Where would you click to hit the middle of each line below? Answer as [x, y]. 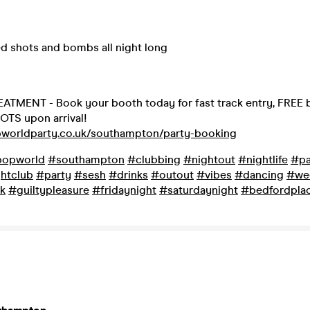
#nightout [209, 159]
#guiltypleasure [49, 190]
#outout [172, 175]
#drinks [128, 175]
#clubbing [154, 159]
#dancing [259, 175]
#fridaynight [124, 190]
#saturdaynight [199, 190]
